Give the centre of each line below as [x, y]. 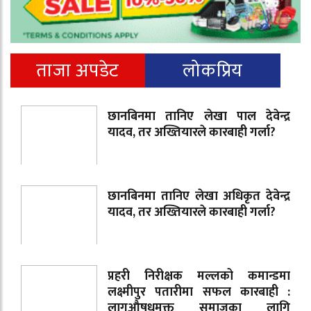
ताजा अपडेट [78, 70]
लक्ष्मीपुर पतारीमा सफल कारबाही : [199, 292]
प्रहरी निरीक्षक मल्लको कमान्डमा [199, 276]
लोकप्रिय [213, 70]
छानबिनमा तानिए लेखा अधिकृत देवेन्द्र [199, 196]
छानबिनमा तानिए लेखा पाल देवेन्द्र [199, 116]
